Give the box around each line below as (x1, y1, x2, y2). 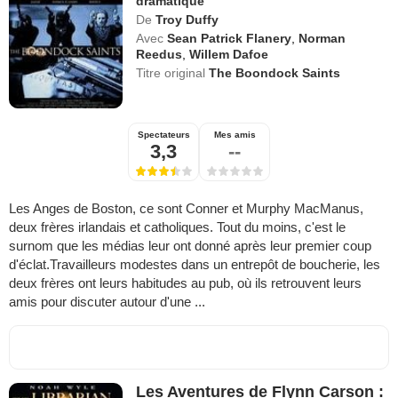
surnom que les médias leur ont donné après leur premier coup (9, 238, 371, 254)
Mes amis (213, 130, 256, 140)
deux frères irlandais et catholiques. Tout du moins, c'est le (9, 219, 346, 235)
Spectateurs (137, 130, 190, 140)
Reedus (136, 47, 183, 62)
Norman (298, 31, 346, 46)
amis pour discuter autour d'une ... (9, 294, 205, 310)
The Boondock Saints (209, 66, 341, 81)
